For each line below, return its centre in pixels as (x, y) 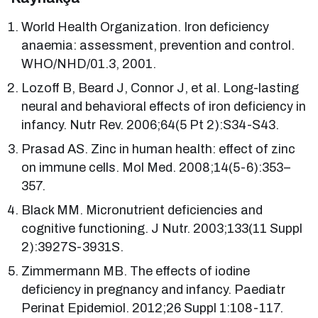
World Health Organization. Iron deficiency (146, 27)
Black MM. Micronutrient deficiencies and (142, 210)
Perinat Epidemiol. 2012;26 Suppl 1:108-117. (153, 308)
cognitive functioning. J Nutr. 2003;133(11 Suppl (162, 228)
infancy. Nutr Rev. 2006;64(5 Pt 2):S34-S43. (150, 125)
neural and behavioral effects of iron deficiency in (164, 106)
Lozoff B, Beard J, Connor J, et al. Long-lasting (160, 88)
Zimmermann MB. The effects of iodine (136, 271)
